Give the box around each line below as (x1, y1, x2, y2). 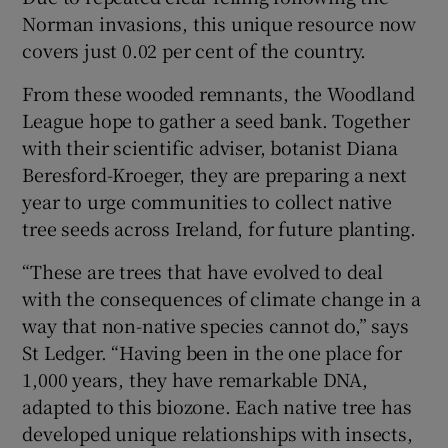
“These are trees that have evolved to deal (22, 257, 384, 284)
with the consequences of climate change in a (22, 284, 421, 311)
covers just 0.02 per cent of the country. (22, 36, 367, 63)
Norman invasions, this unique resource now (22, 9, 417, 36)
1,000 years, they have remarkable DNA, (22, 365, 368, 392)
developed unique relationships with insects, (22, 419, 413, 446)
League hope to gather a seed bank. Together (22, 106, 410, 133)
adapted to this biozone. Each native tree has (22, 392, 412, 419)
